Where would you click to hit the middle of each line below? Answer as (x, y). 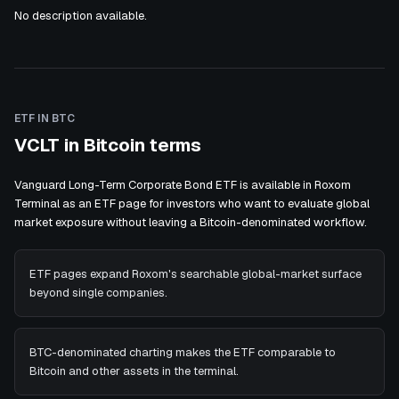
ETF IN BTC (45, 118)
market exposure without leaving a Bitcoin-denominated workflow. (191, 222)
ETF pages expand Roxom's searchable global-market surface (195, 274)
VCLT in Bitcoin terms (108, 145)
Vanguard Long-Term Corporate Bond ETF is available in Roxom (183, 185)
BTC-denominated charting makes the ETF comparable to (183, 352)
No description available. (81, 16)
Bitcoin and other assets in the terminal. (134, 371)
